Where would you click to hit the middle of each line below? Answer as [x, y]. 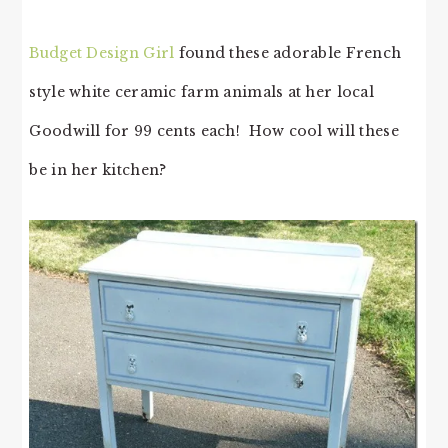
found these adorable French [288, 53]
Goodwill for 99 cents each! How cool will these [214, 131]
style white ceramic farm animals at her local [201, 92]
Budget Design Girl [102, 53]
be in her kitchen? [98, 170]
